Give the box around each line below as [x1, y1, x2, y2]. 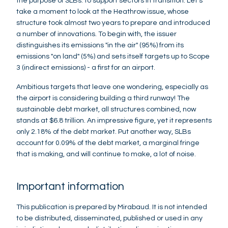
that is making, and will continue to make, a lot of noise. [16, 150, 196, 158]
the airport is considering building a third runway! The [16, 94, 190, 102]
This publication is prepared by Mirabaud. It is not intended [16, 203, 207, 211]
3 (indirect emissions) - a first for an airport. [16, 64, 155, 71]
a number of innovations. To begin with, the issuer [16, 30, 177, 38]
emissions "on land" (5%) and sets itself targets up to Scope [16, 52, 210, 60]
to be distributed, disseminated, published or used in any [16, 214, 203, 222]
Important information [16, 180, 124, 192]
